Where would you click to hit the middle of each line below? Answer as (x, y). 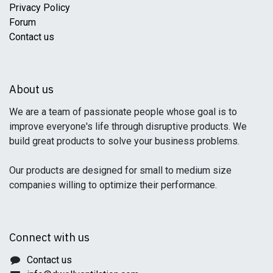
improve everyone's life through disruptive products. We (128, 126)
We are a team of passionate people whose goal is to (123, 112)
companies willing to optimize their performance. (113, 185)
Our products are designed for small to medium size (120, 170)
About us (31, 89)
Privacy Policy (40, 7)
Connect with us (49, 237)
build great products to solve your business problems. (124, 141)
